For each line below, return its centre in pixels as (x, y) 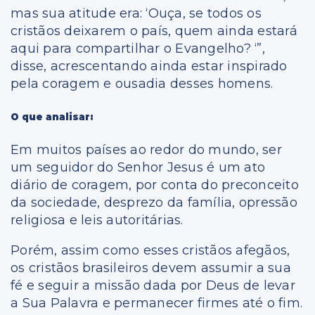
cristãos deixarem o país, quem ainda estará (154, 31)
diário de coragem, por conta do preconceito (155, 185)
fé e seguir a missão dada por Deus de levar (153, 286)
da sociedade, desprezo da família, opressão (154, 203)
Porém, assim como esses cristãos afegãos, (150, 251)
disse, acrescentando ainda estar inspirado (149, 66)
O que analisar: (52, 116)
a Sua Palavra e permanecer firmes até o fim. (156, 303)
